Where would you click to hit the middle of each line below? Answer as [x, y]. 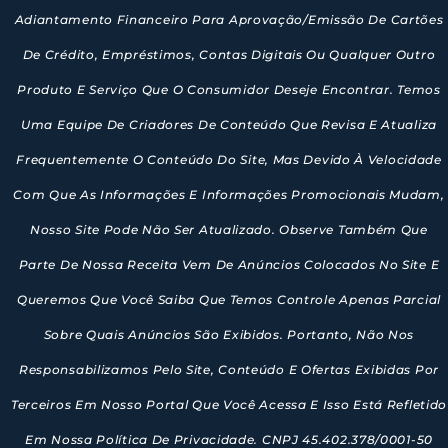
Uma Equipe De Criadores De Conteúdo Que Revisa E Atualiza [229, 124]
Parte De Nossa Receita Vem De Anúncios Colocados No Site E [229, 264]
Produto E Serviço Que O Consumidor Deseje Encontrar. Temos [229, 89]
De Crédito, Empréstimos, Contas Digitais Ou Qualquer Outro [229, 54]
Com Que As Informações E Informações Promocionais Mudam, [229, 194]
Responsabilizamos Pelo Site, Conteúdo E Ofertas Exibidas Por [228, 369]
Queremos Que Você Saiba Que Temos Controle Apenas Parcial [229, 299]
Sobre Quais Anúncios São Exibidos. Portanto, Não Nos [229, 334]
